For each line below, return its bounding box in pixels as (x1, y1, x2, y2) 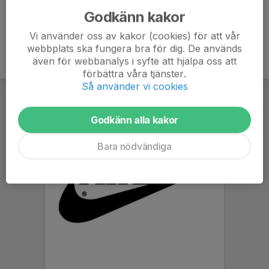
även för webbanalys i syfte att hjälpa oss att (32, 55, 237, 67)
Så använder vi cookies (81, 80, 188, 92)
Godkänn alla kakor (90, 113, 179, 126)
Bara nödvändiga (97, 140, 172, 153)
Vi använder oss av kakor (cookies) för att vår (29, 29, 240, 42)
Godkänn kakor (83, 8, 186, 26)
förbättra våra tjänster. (83, 67, 186, 80)
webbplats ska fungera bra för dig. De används (27, 42, 242, 55)
